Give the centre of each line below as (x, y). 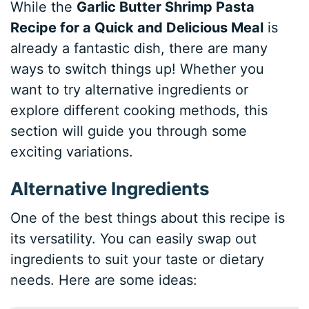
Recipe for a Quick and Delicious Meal (137, 27)
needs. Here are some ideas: (104, 280)
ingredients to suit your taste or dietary (138, 259)
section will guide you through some (129, 131)
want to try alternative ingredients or (130, 89)
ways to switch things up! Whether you (138, 69)
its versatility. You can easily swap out (134, 238)
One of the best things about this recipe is (148, 218)
